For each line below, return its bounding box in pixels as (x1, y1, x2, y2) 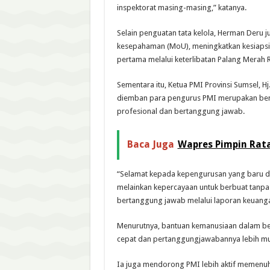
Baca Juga (127, 138, 174, 150)
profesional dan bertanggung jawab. (116, 106, 245, 116)
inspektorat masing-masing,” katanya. (116, 2, 246, 12)
